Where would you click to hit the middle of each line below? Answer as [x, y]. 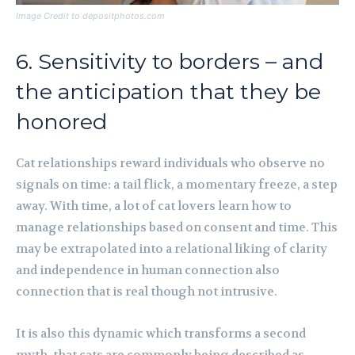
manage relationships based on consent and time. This [177, 228]
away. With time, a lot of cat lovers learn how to [154, 206]
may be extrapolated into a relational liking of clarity [172, 249]
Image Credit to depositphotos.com [90, 16]
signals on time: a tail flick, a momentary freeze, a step [177, 185]
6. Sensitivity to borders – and [170, 62]
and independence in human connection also [148, 271]
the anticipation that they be [168, 92]
